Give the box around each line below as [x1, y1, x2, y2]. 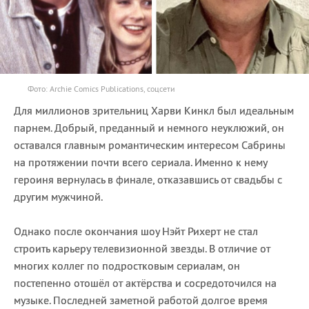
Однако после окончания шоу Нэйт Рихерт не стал [14, 223, 258, 238]
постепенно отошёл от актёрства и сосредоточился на [14, 275, 277, 290]
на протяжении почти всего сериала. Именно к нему [14, 154, 267, 169]
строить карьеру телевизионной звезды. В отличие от [14, 241, 270, 255]
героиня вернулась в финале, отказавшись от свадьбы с [14, 172, 282, 186]
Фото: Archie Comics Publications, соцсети [28, 83, 175, 94]
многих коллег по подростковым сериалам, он [14, 258, 240, 272]
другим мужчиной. [14, 189, 103, 203]
